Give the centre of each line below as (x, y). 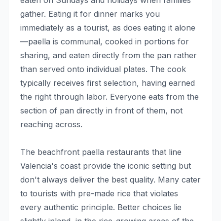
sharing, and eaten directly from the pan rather (109, 55)
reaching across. (51, 125)
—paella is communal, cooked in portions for (105, 42)
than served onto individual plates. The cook (103, 69)
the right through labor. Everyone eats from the (110, 97)
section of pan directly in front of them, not (101, 111)
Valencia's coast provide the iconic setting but (106, 166)
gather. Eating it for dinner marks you (90, 14)
